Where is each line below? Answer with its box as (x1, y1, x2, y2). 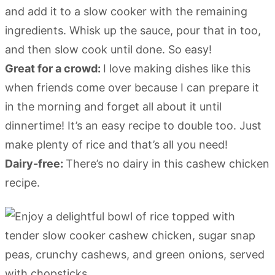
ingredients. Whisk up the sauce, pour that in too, (5, 24, 261, 37)
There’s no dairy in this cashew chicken (66, 157, 269, 171)
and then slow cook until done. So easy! (5, 43, 212, 56)
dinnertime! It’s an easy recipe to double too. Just (5, 119, 261, 133)
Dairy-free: (5, 157, 66, 171)
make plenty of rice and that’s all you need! (5, 138, 228, 152)
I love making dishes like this (103, 62, 250, 76)
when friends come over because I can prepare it (5, 81, 259, 95)
